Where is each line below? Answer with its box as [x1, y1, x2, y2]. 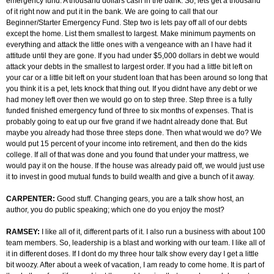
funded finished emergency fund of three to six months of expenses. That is [6, 106, 253, 116]
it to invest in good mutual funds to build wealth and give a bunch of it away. [6, 172, 254, 182]
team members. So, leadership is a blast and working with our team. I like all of [6, 239, 265, 248]
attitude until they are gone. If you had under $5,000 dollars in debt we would [6, 51, 259, 61]
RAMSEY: [6, 228, 42, 237]
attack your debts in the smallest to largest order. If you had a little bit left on [6, 62, 253, 72]
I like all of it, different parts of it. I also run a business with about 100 [42, 228, 265, 237]
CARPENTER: [6, 194, 57, 204]
